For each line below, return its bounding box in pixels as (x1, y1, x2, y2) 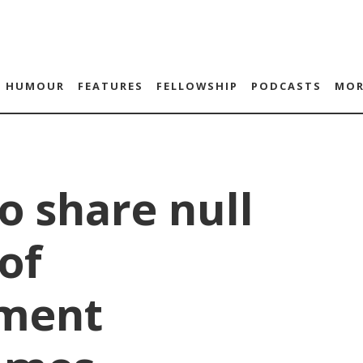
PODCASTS (250, 79, 322, 93)
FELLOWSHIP (156, 79, 238, 93)
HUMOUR (5, 79, 65, 93)
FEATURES (77, 79, 143, 93)
